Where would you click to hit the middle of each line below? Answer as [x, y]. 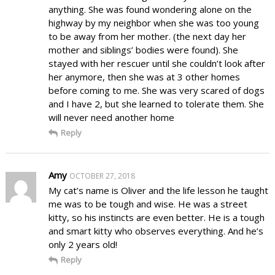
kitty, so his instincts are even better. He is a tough [156, 217]
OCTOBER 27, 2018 [102, 176]
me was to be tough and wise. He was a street [148, 203]
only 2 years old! [83, 244]
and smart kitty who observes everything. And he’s [156, 230]
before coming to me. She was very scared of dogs [156, 90]
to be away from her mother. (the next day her [147, 36]
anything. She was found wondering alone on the [150, 9]
